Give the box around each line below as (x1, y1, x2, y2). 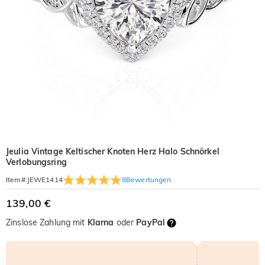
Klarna (87, 217, 114, 228)
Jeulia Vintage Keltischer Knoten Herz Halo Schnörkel (6, 146, 219, 157)
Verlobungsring (6, 157, 67, 167)
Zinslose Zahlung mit (6, 217, 88, 228)
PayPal (136, 217, 166, 228)
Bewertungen (126, 174, 172, 184)
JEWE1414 (27, 175, 63, 184)
